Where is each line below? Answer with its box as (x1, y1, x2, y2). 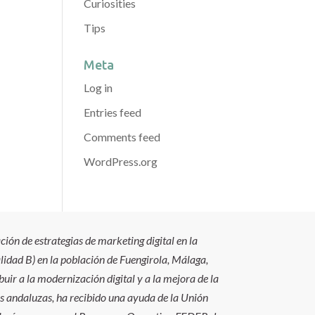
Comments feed (84, 130, 161, 143)
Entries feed (84, 105, 142, 119)
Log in (84, 81, 113, 94)
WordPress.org (84, 155, 158, 168)
